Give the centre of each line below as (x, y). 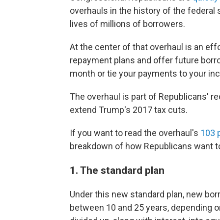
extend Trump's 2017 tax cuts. (129, 110)
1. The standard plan (117, 170)
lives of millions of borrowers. (127, 24)
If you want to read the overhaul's (135, 133)
